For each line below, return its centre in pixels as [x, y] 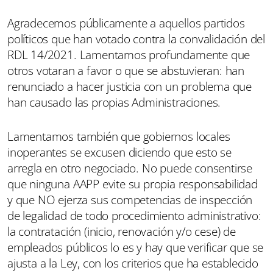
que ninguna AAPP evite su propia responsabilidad [133, 184]
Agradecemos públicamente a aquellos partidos [126, 23]
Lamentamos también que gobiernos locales [119, 137]
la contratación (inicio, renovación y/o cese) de [122, 232]
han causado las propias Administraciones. [114, 103]
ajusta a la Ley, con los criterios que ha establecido [133, 264]
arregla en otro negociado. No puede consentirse [130, 168]
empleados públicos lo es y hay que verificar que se [136, 248]
